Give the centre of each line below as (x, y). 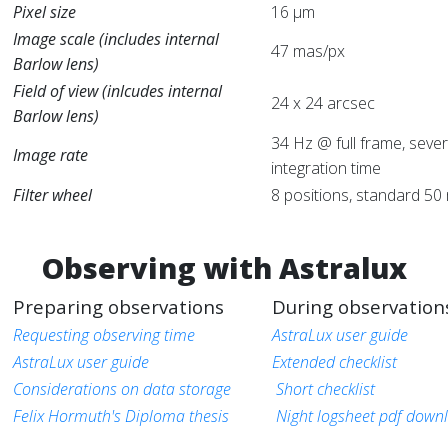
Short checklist (325, 389)
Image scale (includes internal (116, 39)
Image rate (50, 155)
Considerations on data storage (122, 389)
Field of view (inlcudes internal (117, 91)
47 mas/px (308, 51)
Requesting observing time (104, 335)
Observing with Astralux (224, 267)
